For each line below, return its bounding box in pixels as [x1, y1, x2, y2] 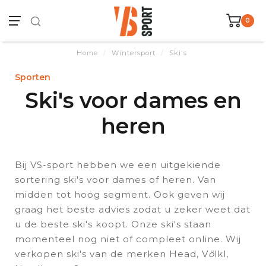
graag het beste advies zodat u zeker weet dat [15, 204, 251, 215]
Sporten [15, 72, 50, 83]
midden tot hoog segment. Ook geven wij [15, 189, 225, 200]
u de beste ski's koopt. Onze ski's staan [15, 218, 211, 230]
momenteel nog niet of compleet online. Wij [15, 233, 241, 245]
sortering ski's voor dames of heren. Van [15, 174, 216, 185]
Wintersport [111, 49, 156, 57]
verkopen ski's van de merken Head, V [15, 248, 208, 259]
